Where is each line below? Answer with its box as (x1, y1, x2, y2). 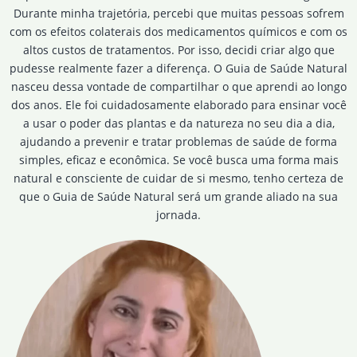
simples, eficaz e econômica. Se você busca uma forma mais (18, 151, 339, 167)
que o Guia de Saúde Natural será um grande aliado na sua (19, 188, 338, 204)
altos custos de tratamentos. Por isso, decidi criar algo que (22, 41, 335, 57)
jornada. (156, 206, 201, 222)
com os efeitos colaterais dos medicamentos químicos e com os (10, 23, 347, 39)
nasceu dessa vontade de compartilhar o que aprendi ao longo (10, 78, 347, 94)
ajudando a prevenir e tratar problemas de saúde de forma (20, 133, 337, 149)
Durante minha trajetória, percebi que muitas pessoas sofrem (13, 5, 344, 21)
